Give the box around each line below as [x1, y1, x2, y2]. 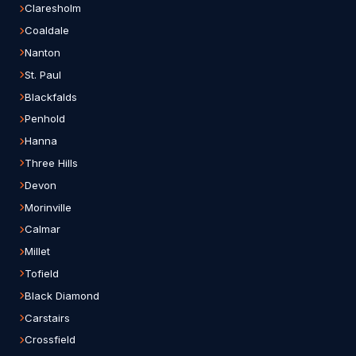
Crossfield [25, 333, 75, 346]
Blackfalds [25, 90, 77, 103]
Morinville [25, 200, 72, 214]
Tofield [25, 266, 59, 280]
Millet [25, 245, 50, 258]
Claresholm [25, 2, 81, 15]
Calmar [25, 222, 60, 236]
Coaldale [25, 24, 69, 37]
